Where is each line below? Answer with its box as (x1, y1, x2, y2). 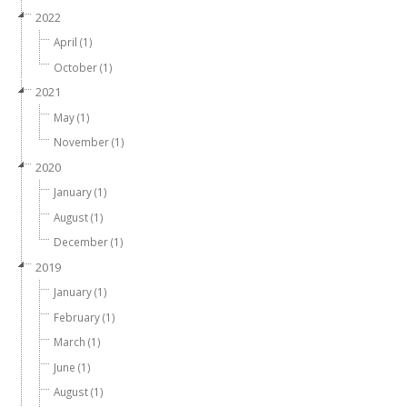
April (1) (54, 35, 93, 50)
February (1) (54, 309, 115, 324)
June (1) (54, 359, 91, 374)
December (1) (54, 234, 124, 250)
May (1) (54, 109, 90, 124)
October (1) (54, 59, 113, 74)
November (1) (54, 134, 124, 150)
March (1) (54, 334, 101, 350)
